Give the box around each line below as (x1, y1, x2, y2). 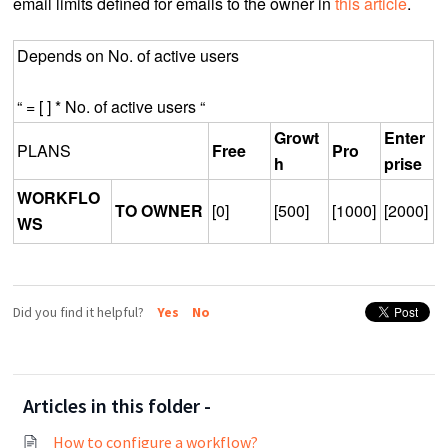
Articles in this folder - (23, 392, 212, 418)
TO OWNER (115, 199, 204, 223)
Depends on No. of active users (17, 44, 240, 68)
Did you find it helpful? (13, 303, 148, 322)
